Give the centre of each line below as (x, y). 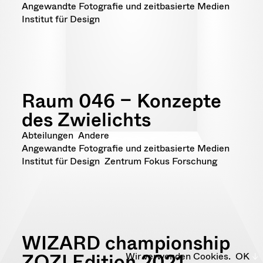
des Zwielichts (86, 120)
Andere (93, 135)
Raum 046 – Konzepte (121, 101)
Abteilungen (47, 135)
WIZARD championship (126, 243)
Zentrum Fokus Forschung (161, 161)
